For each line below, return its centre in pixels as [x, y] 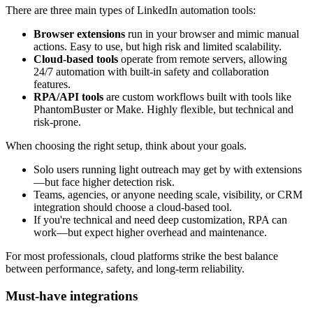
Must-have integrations [72, 296]
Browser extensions [79, 34]
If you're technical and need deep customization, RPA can [160, 220]
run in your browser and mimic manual [212, 34]
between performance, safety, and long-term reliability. [125, 269]
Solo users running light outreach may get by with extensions [168, 170]
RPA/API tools [68, 97]
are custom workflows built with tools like [197, 97]
